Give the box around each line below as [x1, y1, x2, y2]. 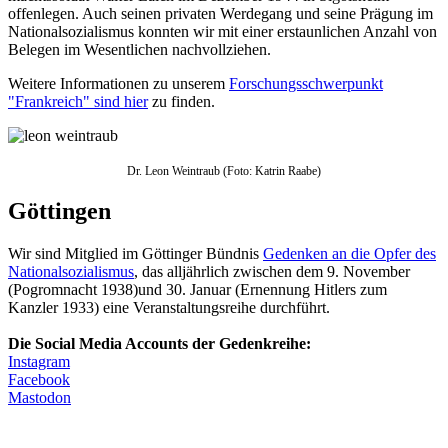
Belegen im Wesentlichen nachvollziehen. [8, 40, 271, 58]
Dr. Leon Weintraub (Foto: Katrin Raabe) [127, 163, 321, 178]
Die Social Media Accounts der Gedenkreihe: [8, 335, 311, 353]
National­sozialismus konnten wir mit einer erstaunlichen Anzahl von [8, 22, 437, 40]
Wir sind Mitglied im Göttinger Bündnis [8, 245, 263, 263]
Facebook [8, 371, 70, 389]
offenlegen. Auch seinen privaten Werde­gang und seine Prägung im [8, 4, 433, 22]
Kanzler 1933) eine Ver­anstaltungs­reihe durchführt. [8, 299, 330, 317]
